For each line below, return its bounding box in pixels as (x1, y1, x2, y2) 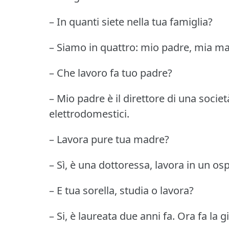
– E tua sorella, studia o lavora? (49, 184, 194, 198)
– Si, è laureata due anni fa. (49, 209, 175, 223)
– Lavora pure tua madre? (49, 132, 169, 147)
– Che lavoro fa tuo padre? (49, 66, 172, 80)
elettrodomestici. (49, 107, 129, 121)
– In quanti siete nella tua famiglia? (49, 15, 213, 29)
